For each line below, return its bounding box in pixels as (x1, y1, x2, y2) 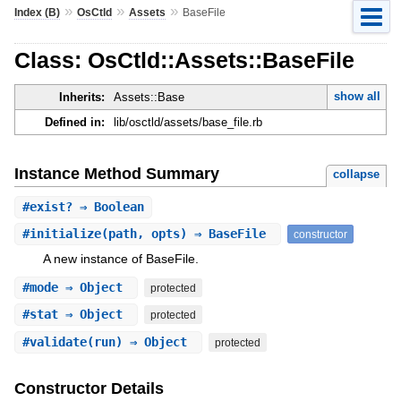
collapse (333, 166, 380, 181)
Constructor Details (13, 380, 164, 398)
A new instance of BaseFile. (42, 252, 199, 267)
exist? (29, 199, 73, 214)
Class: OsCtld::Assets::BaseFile (13, 47, 354, 73)
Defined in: (44, 115, 105, 130)
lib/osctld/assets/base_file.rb (113, 115, 262, 130)
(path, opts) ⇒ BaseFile (100, 226, 273, 242)
